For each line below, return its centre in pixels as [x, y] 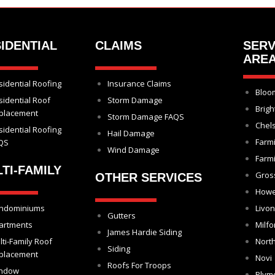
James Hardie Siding [144, 232]
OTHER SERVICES [148, 177]
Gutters [121, 215]
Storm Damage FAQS [145, 117]
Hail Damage [131, 133]
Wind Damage [133, 150]
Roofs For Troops [139, 265]
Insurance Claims [139, 83]
